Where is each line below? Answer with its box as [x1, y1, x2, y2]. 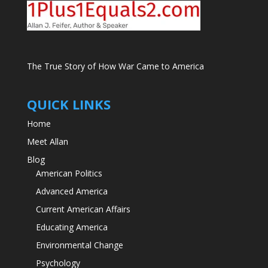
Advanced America [35, 185, 108, 197]
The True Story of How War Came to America [26, 60, 204, 72]
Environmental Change [35, 239, 123, 251]
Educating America [35, 221, 108, 233]
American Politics [35, 167, 102, 179]
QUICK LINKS [26, 95, 111, 113]
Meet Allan [26, 135, 68, 147]
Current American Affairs [35, 203, 130, 215]
